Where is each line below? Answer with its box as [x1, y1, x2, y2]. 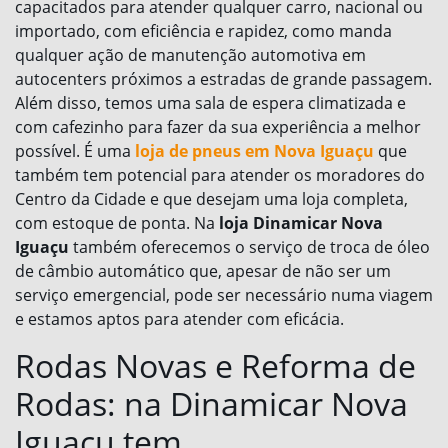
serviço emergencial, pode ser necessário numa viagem [15, 284, 433, 307]
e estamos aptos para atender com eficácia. [15, 308, 348, 331]
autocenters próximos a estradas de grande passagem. [15, 68, 432, 91]
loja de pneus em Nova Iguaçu [135, 140, 374, 163]
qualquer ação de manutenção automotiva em [15, 44, 366, 67]
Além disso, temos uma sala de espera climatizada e [15, 92, 406, 115]
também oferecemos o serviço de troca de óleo [69, 236, 430, 259]
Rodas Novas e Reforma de [15, 344, 416, 388]
